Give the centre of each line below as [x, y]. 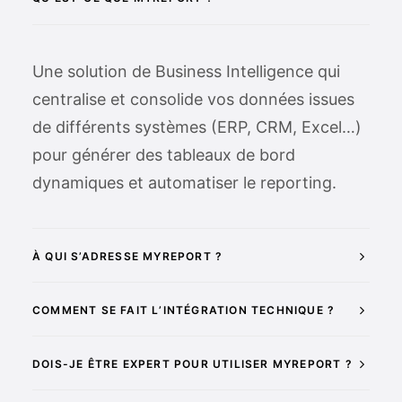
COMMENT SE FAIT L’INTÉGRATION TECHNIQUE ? [184, 310]
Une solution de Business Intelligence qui [186, 71]
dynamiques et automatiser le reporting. [184, 183]
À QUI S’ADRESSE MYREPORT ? [128, 256]
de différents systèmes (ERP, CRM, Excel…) [197, 127]
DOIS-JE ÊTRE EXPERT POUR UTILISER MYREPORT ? [192, 364]
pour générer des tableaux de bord [164, 155]
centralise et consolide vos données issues [193, 99]
